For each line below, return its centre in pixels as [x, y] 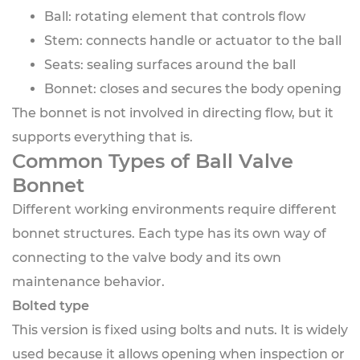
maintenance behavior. [88, 282]
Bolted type [51, 306]
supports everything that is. [102, 137]
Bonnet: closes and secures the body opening [193, 89]
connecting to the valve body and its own [147, 258]
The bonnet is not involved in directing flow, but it [173, 113]
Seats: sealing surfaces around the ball [170, 65]
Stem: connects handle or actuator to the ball [193, 41]
